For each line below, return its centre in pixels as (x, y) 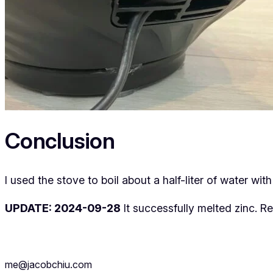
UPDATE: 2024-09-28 (63, 208)
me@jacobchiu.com (48, 264)
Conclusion (60, 140)
